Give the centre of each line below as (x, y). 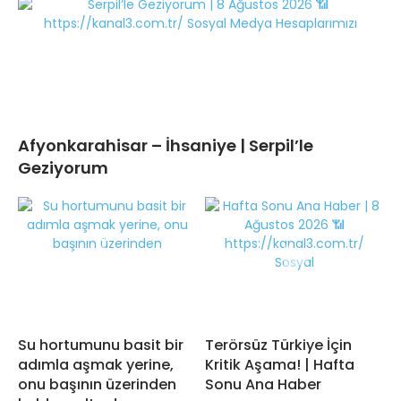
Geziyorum (63, 168)
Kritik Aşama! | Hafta (280, 365)
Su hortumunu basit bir (101, 346)
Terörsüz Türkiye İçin (278, 346)
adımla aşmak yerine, (96, 365)
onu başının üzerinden (97, 385)
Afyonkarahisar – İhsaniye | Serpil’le (166, 146)
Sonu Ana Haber (263, 385)
